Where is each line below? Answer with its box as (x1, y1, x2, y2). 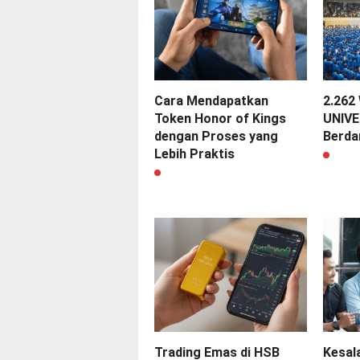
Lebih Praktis (154, 146, 235, 162)
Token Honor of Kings (154, 111, 286, 127)
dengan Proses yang (154, 129, 278, 145)
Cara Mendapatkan (154, 93, 268, 109)
